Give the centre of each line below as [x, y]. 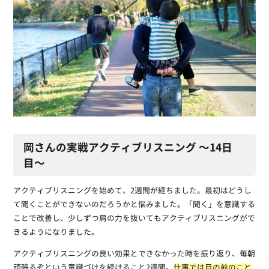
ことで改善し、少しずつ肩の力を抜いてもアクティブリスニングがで [134, 219]
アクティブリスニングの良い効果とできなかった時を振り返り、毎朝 [134, 255]
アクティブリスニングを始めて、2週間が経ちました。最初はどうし [132, 192]
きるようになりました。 [56, 233]
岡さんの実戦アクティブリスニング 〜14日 [128, 147]
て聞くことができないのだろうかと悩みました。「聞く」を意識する [134, 205]
